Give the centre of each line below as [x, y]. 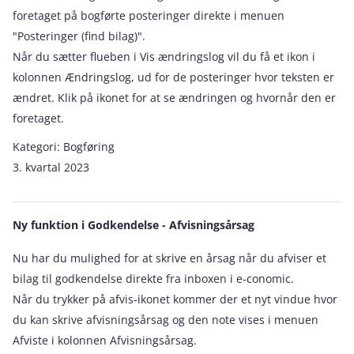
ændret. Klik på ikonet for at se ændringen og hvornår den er [174, 98]
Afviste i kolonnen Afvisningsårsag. [105, 340]
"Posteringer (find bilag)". [79, 36]
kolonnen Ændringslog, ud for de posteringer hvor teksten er [173, 77]
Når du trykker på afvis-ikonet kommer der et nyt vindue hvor [175, 299]
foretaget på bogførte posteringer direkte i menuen [149, 15]
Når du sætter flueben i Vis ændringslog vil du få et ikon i [164, 56]
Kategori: [38, 147]
